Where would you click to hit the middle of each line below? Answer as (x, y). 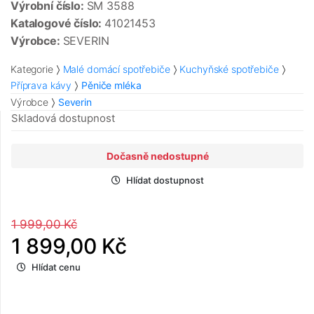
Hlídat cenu (56, 267)
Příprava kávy (41, 86)
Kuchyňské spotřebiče (229, 69)
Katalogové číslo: (58, 23)
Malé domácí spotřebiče (116, 69)
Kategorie (32, 69)
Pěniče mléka (111, 86)
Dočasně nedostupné (157, 156)
